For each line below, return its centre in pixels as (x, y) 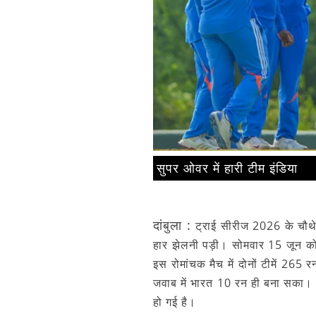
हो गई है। (175, 302)
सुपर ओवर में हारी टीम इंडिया (227, 168)
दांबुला (168, 225)
